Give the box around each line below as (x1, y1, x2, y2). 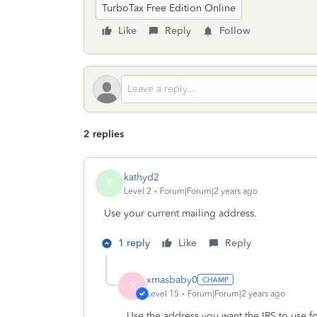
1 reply (118, 237, 150, 249)
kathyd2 (124, 171, 159, 183)
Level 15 (146, 288, 179, 299)
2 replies (83, 128, 124, 140)
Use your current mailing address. (104, 207, 257, 219)
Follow (219, 25, 250, 37)
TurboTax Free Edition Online (102, 2, 236, 14)
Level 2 (124, 185, 151, 196)
